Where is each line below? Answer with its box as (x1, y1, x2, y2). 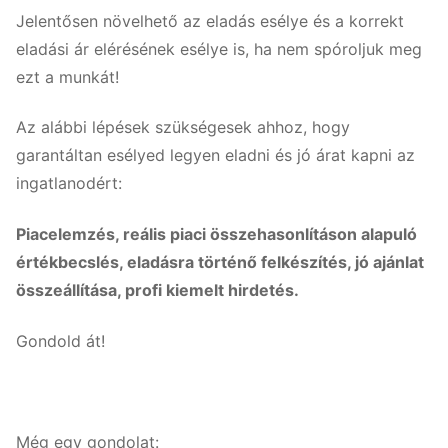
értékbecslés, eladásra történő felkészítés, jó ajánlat (16, 252, 424, 273)
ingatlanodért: (16, 173, 122, 194)
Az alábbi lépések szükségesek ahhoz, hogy (16, 117, 350, 138)
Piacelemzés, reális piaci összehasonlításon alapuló (16, 224, 417, 245)
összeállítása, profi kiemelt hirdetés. (16, 280, 299, 301)
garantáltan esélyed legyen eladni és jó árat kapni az (16, 145, 415, 166)
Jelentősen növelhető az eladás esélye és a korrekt (16, 10, 404, 31)
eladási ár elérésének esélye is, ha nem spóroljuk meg (16, 38, 422, 59)
